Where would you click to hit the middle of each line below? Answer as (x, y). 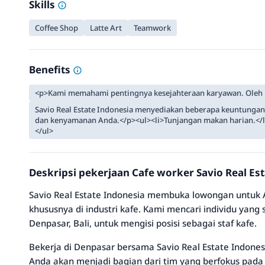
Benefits (51, 70)
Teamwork (152, 28)
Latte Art (106, 28)
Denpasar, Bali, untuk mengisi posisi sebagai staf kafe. (143, 223)
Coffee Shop (56, 28)
